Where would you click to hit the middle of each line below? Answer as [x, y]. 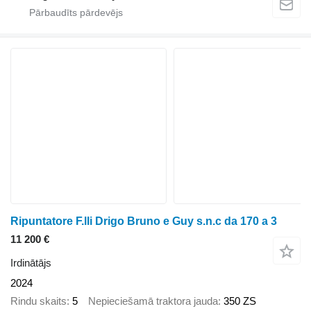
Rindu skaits [39, 301]
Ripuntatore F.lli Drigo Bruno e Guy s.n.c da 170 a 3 [144, 221]
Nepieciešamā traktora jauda [153, 301]
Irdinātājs [31, 262]
